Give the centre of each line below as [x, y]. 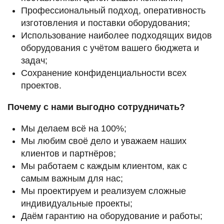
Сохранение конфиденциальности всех [104, 73]
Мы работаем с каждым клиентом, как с [104, 166]
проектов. [41, 86]
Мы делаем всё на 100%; [74, 129]
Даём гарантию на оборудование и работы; [112, 216]
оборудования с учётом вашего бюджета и [110, 48]
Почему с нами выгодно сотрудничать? [96, 107]
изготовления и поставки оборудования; [105, 23]
